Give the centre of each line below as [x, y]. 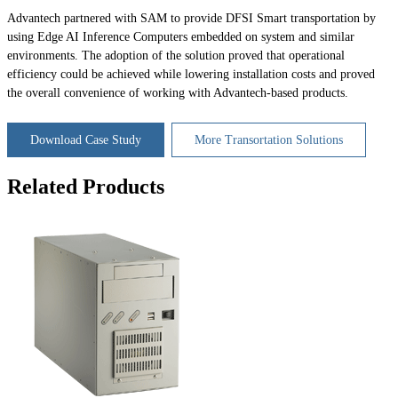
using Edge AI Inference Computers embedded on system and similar [181, 37]
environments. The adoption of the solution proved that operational [176, 56]
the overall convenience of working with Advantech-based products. [178, 93]
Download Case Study [86, 139]
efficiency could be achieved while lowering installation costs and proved [191, 75]
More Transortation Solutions [269, 139]
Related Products [86, 186]
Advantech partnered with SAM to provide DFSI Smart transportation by [191, 19]
